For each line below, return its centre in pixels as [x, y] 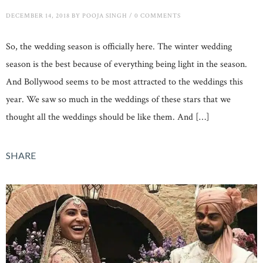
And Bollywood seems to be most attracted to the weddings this [124, 82]
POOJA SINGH [105, 16]
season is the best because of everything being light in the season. [127, 65]
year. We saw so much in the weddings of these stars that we [118, 100]
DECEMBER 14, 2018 [38, 16]
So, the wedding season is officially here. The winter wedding [119, 47]
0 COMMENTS [158, 16]
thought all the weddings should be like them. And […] [108, 117]
